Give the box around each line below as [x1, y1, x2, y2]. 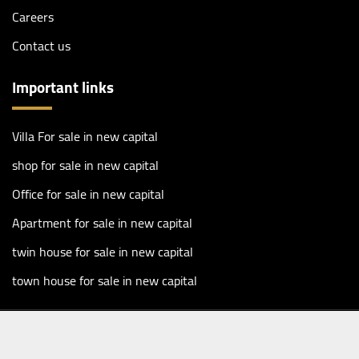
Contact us [12, 34, 71, 58]
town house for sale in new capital [12, 268, 197, 293]
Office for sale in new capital [12, 182, 164, 207]
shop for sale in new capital [12, 153, 159, 178]
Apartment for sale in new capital [12, 211, 192, 236]
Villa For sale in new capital [12, 124, 158, 149]
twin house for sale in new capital [12, 240, 193, 264]
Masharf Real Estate [173, 317, 284, 342]
